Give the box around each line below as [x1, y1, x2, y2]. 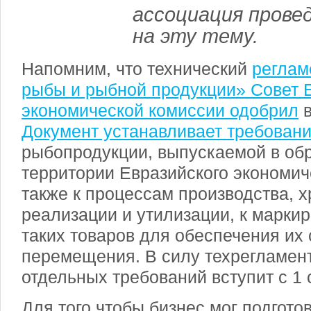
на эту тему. [133, 25, 258, 47]
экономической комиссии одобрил [22, 101, 299, 120]
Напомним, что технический [22, 59, 252, 78]
